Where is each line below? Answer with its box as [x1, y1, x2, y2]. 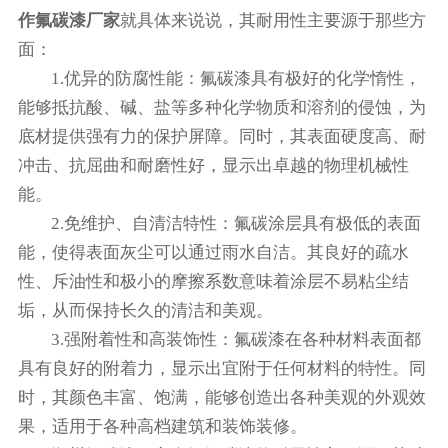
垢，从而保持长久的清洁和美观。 [17, 301, 273, 320]
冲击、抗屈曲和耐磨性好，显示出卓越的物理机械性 [17, 156, 409, 175]
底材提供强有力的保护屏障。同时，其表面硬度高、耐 [17, 127, 426, 146]
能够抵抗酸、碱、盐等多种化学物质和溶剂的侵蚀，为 [17, 98, 426, 117]
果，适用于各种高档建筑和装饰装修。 [17, 417, 307, 436]
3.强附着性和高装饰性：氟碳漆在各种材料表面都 [51, 330, 422, 349]
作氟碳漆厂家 [17, 11, 120, 30]
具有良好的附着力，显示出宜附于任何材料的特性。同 [17, 359, 426, 378]
